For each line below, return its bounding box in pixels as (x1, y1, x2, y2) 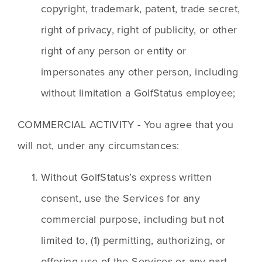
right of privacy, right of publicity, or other (41, 22, 237, 37)
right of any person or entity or (41, 43, 187, 58)
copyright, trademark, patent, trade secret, (41, 1, 240, 16)
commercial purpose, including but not (41, 212, 225, 227)
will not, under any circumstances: (18, 138, 180, 153)
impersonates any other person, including (41, 64, 239, 80)
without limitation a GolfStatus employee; (41, 85, 236, 101)
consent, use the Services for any (41, 191, 200, 206)
